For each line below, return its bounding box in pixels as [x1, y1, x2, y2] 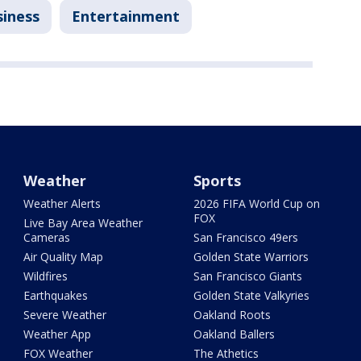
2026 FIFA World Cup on [193, 196, 320, 211]
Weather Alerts [23, 196, 102, 211]
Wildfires [23, 268, 68, 284]
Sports [193, 171, 241, 190]
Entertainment [72, 6, 180, 26]
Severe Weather [23, 307, 107, 322]
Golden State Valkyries [193, 288, 309, 303]
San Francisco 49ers [193, 230, 298, 245]
